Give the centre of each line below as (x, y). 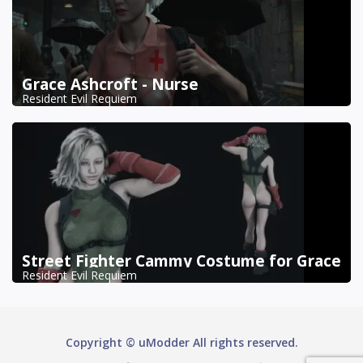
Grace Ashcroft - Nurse (110, 84)
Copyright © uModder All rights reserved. (181, 342)
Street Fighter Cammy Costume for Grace (181, 261)
